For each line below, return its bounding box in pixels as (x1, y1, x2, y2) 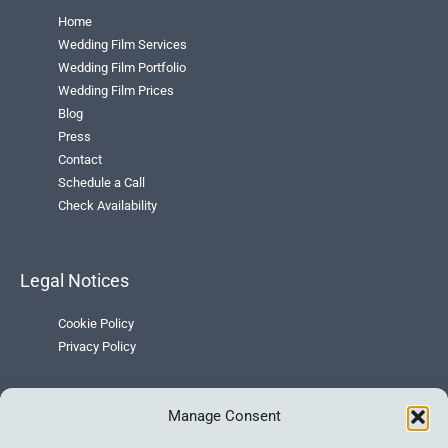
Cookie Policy (58, 315, 135, 331)
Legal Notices (20, 269, 129, 291)
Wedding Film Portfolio (58, 59, 187, 75)
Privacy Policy (58, 338, 137, 354)
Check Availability (58, 197, 158, 213)
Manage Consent (167, 407, 281, 425)
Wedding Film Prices (58, 82, 175, 98)
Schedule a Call (58, 174, 146, 190)
